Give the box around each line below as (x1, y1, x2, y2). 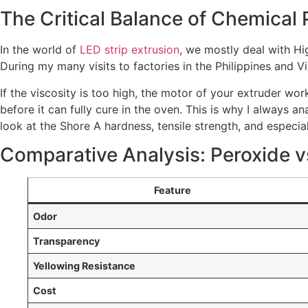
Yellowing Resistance (33, 260, 136, 272)
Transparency (33, 235, 100, 247)
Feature (154, 184, 191, 197)
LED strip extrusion (80, 43, 179, 57)
